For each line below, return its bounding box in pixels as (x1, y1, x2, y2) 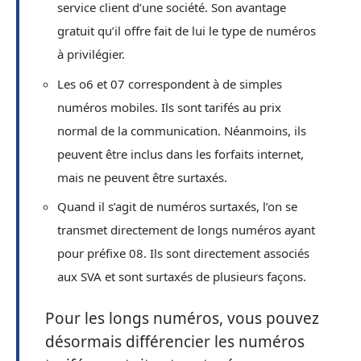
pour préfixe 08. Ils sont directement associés (57, 245, 309, 261)
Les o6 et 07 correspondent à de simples (57, 75, 282, 92)
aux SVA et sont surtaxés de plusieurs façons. (57, 268, 306, 284)
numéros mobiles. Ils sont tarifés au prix (57, 98, 281, 115)
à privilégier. (57, 46, 125, 62)
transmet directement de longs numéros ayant (57, 222, 315, 238)
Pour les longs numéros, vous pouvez (45, 307, 319, 329)
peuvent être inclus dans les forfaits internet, (57, 145, 304, 162)
